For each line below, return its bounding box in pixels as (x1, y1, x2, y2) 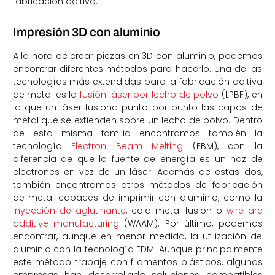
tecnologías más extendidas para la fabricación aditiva (12, 76, 263, 88)
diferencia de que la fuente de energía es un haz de (12, 153, 263, 166)
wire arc (226, 204, 263, 217)
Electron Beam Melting (71, 140, 183, 153)
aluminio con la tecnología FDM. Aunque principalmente (12, 243, 263, 256)
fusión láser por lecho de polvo (80, 88, 219, 101)
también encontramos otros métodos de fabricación (12, 179, 263, 192)
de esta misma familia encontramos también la (12, 127, 263, 140)
